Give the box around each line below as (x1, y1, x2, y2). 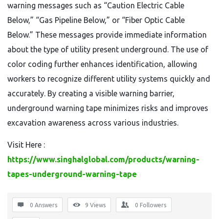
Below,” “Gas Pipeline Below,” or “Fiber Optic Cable (7, 16, 185, 24)
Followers (140, 202, 166, 208)
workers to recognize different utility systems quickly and (7, 74, 210, 83)
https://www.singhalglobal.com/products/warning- (7, 155, 199, 164)
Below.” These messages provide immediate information (7, 30, 207, 39)
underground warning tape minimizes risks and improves (7, 104, 208, 112)
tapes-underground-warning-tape (7, 170, 137, 178)
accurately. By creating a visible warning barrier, (7, 89, 175, 98)
